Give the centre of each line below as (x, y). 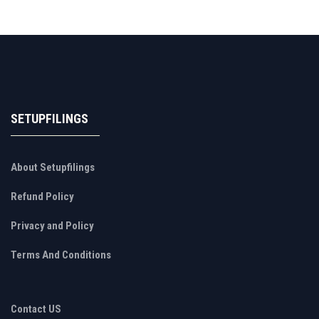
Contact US (36, 309)
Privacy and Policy (52, 226)
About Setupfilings (53, 167)
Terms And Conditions (61, 255)
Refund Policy (42, 197)
